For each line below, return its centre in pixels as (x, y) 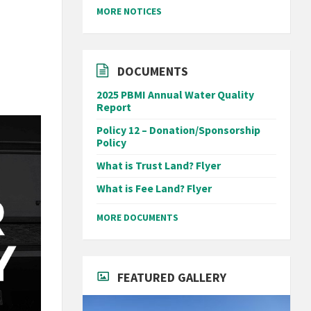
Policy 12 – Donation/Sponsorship (179, 130)
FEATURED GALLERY (172, 277)
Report (114, 107)
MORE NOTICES (129, 11)
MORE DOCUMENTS (138, 217)
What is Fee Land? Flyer (154, 188)
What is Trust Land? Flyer (159, 166)
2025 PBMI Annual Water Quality (176, 95)
